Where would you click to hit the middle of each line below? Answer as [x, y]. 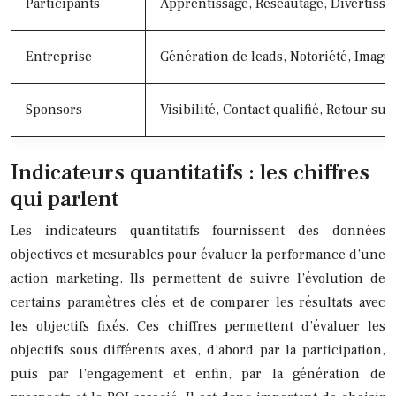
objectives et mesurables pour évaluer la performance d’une [198, 254]
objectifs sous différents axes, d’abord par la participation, [198, 350]
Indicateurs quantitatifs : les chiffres [190, 172]
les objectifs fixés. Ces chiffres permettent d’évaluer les [198, 326]
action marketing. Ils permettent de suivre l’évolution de [198, 278]
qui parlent [65, 198]
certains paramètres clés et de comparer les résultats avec [198, 302]
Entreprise [59, 56]
